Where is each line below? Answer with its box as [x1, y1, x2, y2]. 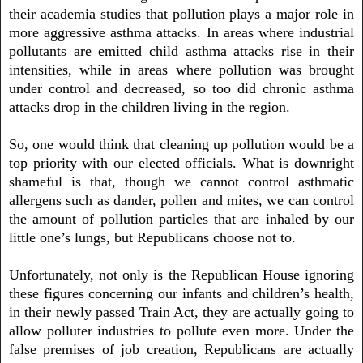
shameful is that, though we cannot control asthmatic [9, 173, 354, 190]
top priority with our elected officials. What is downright [9, 154, 354, 171]
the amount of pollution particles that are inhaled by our [9, 210, 354, 227]
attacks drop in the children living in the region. [9, 98, 290, 115]
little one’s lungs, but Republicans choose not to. [9, 228, 296, 246]
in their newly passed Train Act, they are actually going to [9, 303, 354, 320]
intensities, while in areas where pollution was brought [9, 61, 354, 78]
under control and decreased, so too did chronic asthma [9, 79, 354, 96]
